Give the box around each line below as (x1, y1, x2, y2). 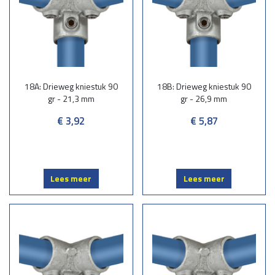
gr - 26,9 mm (180, 92, 228, 106)
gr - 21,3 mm (47, 92, 95, 106)
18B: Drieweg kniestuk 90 (157, 80, 251, 93)
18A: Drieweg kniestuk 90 (24, 80, 118, 93)
